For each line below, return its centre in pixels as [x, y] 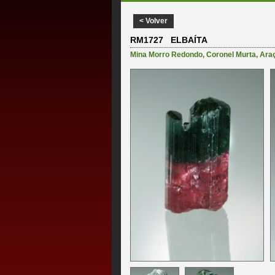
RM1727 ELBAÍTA [169, 40]
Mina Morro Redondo [166, 54]
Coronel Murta [231, 54]
